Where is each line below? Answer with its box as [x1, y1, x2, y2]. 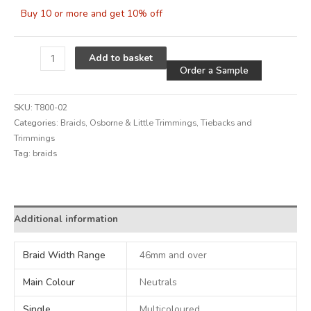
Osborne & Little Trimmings [90, 117, 196, 128]
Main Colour [23, 276, 76, 289]
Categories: [14, 117, 60, 128]
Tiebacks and [201, 117, 252, 128]
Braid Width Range [23, 249, 106, 262]
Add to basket [88, 51, 153, 65]
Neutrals [140, 276, 178, 289]
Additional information [14, 212, 118, 226]
